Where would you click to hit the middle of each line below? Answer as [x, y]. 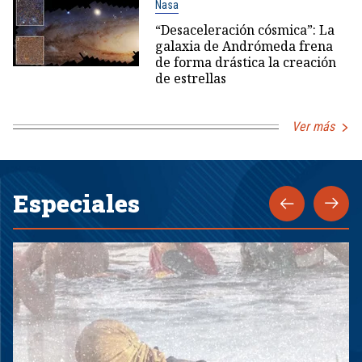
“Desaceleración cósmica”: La [244, 30]
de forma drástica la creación [245, 63]
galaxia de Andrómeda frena [244, 46]
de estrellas [190, 79]
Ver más [313, 127]
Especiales [76, 204]
